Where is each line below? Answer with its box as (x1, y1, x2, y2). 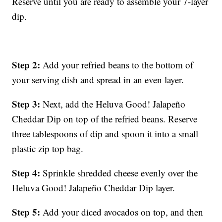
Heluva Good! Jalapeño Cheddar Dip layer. (12, 181, 175, 194)
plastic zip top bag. (12, 142, 84, 155)
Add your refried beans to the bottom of (43, 58, 194, 71)
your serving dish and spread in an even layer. (12, 73, 184, 86)
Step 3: (12, 97, 43, 111)
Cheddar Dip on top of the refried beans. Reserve (12, 112, 198, 125)
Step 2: (12, 58, 43, 72)
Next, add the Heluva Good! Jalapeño (43, 98, 186, 111)
